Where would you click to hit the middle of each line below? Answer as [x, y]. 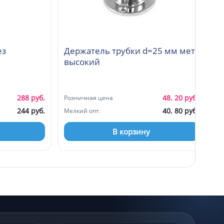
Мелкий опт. [82, 110]
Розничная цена [88, 97]
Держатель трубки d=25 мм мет [129, 50]
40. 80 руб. [180, 110]
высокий [82, 61]
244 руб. [31, 110]
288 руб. [31, 97]
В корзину [131, 131]
